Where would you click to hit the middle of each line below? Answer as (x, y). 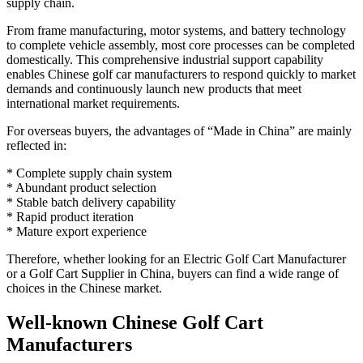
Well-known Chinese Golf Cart (135, 322)
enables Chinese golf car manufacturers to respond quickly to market (181, 74)
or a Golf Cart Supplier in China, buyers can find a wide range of (173, 273)
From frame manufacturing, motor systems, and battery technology (176, 30)
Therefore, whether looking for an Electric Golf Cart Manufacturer (176, 258)
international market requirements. (93, 103)
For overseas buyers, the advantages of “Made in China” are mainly (179, 130)
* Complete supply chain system (89, 173)
